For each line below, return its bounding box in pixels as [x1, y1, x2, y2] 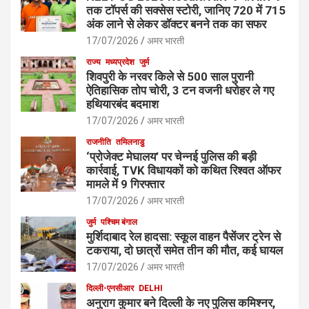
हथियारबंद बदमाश [86, 97, 159, 111]
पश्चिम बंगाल [101, 217, 137, 227]
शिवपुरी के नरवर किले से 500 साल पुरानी [86, 69, 254, 83]
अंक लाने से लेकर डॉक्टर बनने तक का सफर [86, 17, 266, 31]
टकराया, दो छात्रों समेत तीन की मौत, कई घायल [86, 243, 283, 257]
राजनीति [86, 137, 111, 147]
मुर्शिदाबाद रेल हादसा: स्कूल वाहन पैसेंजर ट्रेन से [86, 229, 281, 243]
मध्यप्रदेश [106, 57, 134, 67]
